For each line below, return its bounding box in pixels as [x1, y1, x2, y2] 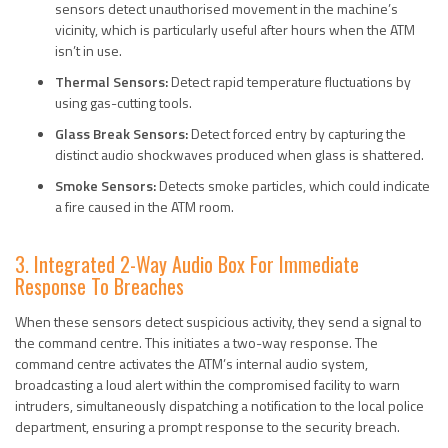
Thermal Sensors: [55, 70, 168, 92]
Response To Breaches [15, 270, 184, 301]
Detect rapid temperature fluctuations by [168, 70, 411, 92]
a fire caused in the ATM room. [55, 195, 234, 217]
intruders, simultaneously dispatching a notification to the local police [15, 394, 424, 416]
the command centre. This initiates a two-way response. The [15, 331, 378, 353]
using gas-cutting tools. [55, 91, 192, 113]
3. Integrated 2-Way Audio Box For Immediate [15, 248, 359, 279]
